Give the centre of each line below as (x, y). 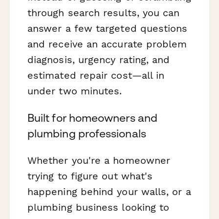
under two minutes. (75, 91)
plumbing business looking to (99, 207)
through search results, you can (104, 12)
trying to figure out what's (90, 176)
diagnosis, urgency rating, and (99, 59)
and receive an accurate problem (107, 44)
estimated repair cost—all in (96, 75)
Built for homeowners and (92, 118)
